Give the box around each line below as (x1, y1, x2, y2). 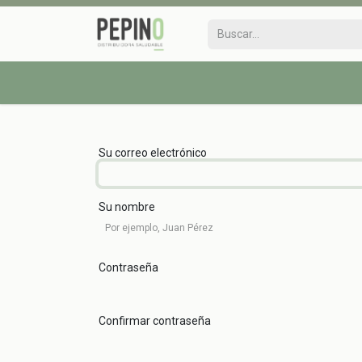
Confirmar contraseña (99, 314, 211, 328)
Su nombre (99, 200, 155, 213)
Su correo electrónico (99, 146, 207, 160)
